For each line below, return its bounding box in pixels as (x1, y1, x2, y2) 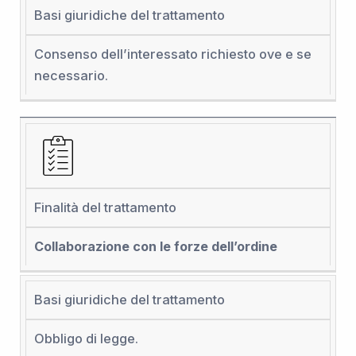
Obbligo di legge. (33, 331, 138, 347)
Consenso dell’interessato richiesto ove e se (33, 46, 311, 63)
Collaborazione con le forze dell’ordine (33, 238, 277, 255)
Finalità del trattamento (33, 199, 176, 216)
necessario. (33, 68, 108, 84)
